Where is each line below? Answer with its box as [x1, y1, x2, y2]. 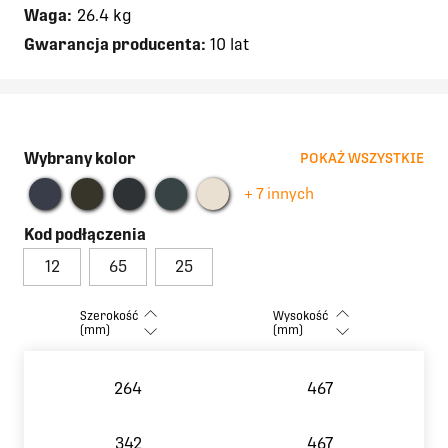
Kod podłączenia [24, 224, 146, 244]
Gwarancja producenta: [24, 34, 206, 54]
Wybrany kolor [24, 148, 136, 168]
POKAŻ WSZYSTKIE [300, 150, 424, 167]
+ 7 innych [244, 184, 314, 203]
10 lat [206, 34, 249, 54]
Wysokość [272, 308, 329, 323]
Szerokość [80, 308, 140, 323]
